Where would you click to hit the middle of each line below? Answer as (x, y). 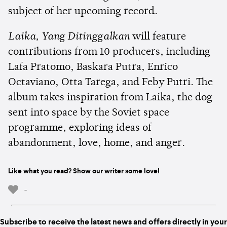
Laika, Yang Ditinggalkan (69, 37)
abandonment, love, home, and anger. (97, 143)
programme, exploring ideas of (80, 128)
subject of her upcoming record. (83, 11)
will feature (158, 37)
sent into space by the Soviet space (89, 113)
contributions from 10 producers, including (109, 52)
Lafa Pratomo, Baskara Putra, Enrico (93, 67)
